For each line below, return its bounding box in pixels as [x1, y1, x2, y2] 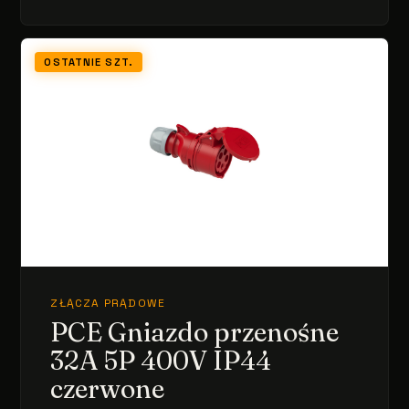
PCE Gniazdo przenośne [50, 316, 340, 349]
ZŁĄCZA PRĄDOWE [50, 296, 166, 311]
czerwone [50, 372, 165, 405]
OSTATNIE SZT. [44, 56, 133, 69]
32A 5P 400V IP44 [50, 344, 272, 377]
